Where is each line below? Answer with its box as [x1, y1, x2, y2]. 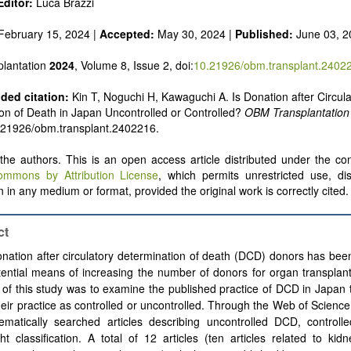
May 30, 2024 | [154, 26, 235, 42]
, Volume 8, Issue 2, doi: [74, 57, 194, 74]
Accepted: [100, 26, 154, 42]
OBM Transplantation [244, 104, 349, 121]
